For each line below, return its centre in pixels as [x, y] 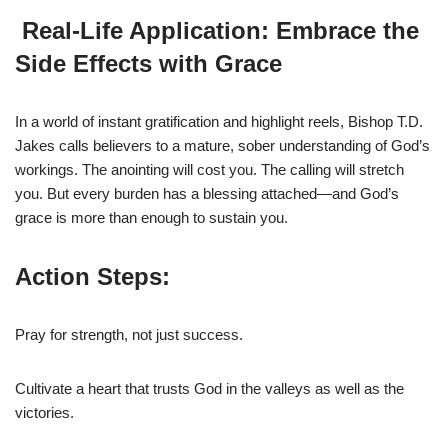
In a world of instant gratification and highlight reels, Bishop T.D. [219, 121]
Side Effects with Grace [148, 63]
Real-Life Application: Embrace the [217, 30]
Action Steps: [92, 276]
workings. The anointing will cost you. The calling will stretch [209, 169]
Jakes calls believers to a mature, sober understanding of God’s [222, 145]
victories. [44, 412]
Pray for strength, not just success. [129, 334]
